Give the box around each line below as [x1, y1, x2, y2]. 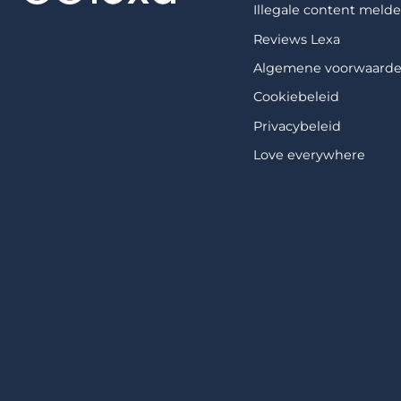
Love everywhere [253, 147, 366, 164]
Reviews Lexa [253, 30, 341, 47]
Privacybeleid [253, 117, 342, 134]
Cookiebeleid [253, 89, 340, 106]
